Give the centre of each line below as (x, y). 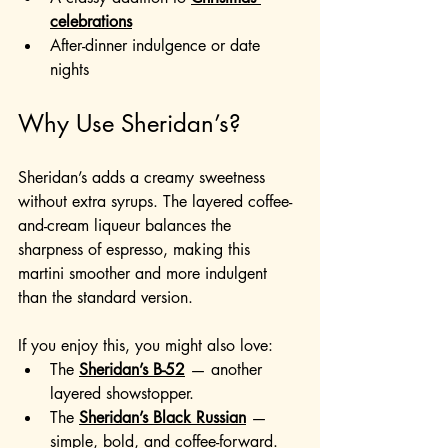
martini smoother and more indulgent (145, 274)
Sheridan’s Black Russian (162, 418)
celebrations (91, 22)
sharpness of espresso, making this (136, 250)
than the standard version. (105, 298)
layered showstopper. (122, 394)
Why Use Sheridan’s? (129, 124)
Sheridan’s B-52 (132, 370)
